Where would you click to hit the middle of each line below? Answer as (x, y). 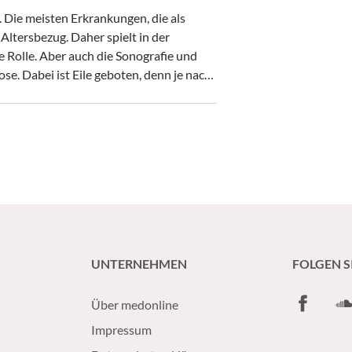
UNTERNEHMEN (139, 264)
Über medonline (135, 304)
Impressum (121, 330)
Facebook (318, 301)
